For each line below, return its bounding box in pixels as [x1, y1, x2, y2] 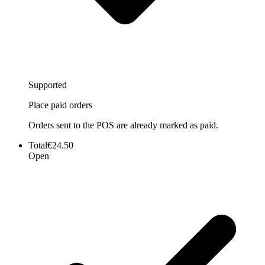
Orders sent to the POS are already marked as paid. [28, 120, 218, 131]
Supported [28, 80, 67, 91]
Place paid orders [28, 100, 92, 111]
